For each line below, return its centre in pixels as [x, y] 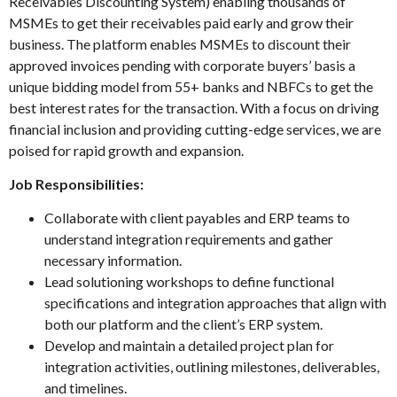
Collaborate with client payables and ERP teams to [197, 218]
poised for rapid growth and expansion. [126, 150]
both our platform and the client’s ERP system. [183, 324]
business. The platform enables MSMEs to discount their [180, 43]
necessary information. [113, 261]
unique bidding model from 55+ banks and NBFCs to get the [191, 86]
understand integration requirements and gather [189, 239]
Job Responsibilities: [76, 183]
